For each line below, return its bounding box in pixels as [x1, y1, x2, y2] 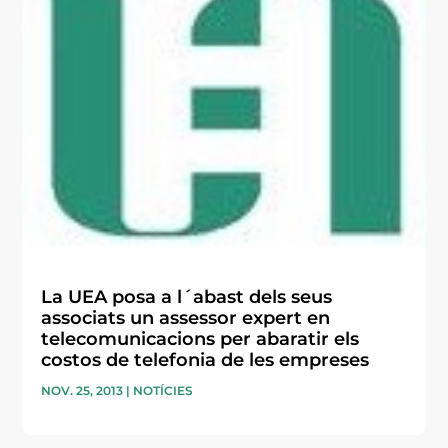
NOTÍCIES [133, 382, 194, 398]
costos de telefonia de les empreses [41, 348, 370, 371]
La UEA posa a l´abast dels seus [41, 285, 333, 308]
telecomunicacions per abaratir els [41, 327, 360, 350]
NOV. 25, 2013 [41, 382, 124, 398]
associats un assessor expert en [41, 306, 331, 329]
